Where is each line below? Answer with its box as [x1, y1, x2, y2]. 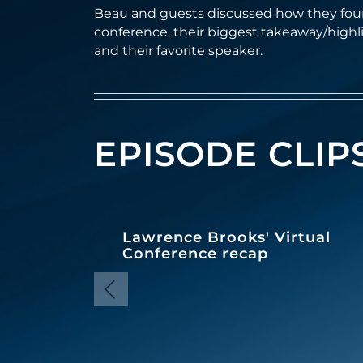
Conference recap [122, 244, 268, 263]
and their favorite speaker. [93, 43, 263, 58]
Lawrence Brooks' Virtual [122, 228, 331, 246]
